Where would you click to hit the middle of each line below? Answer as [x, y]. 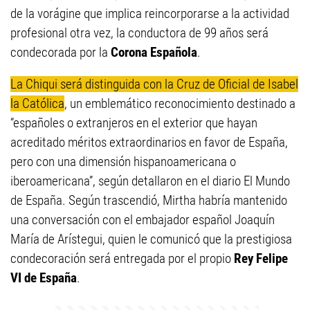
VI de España [44, 278]
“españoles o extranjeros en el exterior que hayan [134, 123]
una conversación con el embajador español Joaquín [143, 220]
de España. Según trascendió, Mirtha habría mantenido [149, 200]
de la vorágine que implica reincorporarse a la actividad [150, 13]
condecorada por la [61, 52]
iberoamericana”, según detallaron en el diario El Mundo [150, 181]
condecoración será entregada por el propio [122, 258]
